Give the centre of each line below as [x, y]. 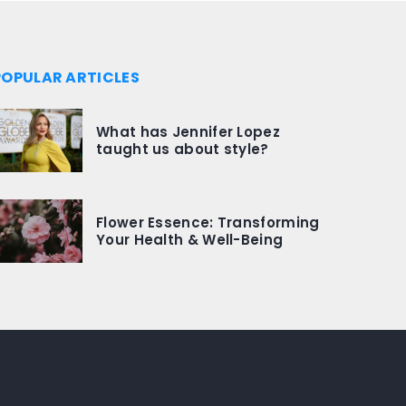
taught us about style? [183, 149]
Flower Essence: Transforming [208, 222]
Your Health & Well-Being [190, 240]
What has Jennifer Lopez [188, 132]
